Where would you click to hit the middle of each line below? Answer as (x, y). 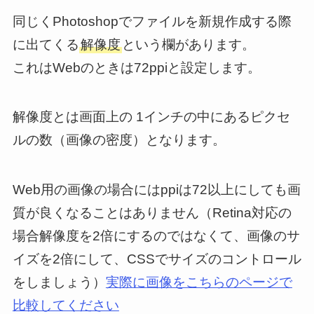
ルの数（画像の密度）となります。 (119, 140)
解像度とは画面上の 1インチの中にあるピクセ (151, 117)
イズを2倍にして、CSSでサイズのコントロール (157, 259)
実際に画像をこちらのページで (199, 282)
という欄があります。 (188, 44)
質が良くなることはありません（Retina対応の (152, 213)
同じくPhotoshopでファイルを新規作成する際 (152, 21)
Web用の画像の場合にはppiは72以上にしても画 (156, 190)
